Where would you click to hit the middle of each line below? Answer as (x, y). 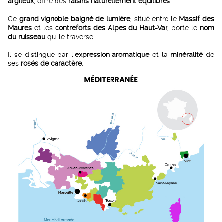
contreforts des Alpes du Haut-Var (111, 28)
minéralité (187, 55)
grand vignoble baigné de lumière (75, 19)
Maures (20, 28)
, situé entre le (155, 19)
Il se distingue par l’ (41, 55)
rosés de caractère (51, 64)
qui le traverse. (70, 37)
